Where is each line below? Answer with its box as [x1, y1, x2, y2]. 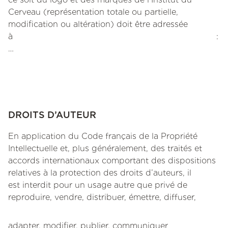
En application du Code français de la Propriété [8, 131, 197, 141]
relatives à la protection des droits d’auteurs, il [8, 168, 191, 178]
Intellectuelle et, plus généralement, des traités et [8, 144, 202, 153]
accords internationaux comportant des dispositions [8, 156, 216, 165]
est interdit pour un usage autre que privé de [8, 180, 187, 190]
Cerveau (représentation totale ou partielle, [8, 7, 178, 17]
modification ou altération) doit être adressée [8, 19, 188, 29]
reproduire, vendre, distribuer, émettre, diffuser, [8, 192, 196, 202]
